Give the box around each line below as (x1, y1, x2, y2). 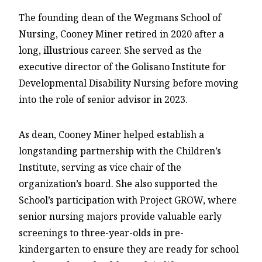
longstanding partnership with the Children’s (19, 144, 221, 158)
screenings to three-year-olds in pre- (19, 226, 184, 240)
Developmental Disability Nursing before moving (19, 77, 239, 90)
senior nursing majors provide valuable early (19, 210, 222, 223)
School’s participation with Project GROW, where (19, 194, 237, 207)
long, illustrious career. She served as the (19, 44, 202, 57)
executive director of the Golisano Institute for (19, 60, 226, 74)
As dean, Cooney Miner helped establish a (19, 128, 204, 142)
